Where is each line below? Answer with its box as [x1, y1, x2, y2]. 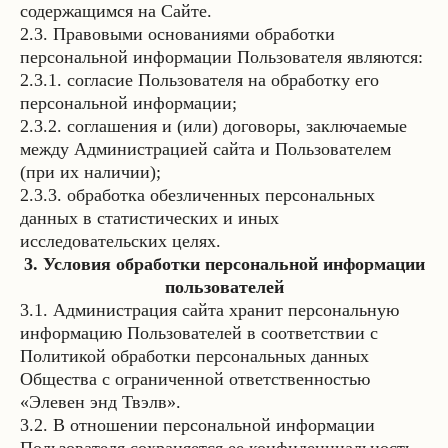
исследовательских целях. [20, 231, 221, 251]
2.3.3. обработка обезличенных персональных [20, 185, 375, 205]
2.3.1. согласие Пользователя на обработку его [20, 70, 379, 90]
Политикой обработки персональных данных [20, 346, 369, 366]
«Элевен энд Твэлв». [20, 392, 181, 412]
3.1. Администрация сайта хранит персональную [20, 300, 399, 320]
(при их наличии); [20, 162, 161, 182]
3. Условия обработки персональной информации [23, 254, 425, 274]
